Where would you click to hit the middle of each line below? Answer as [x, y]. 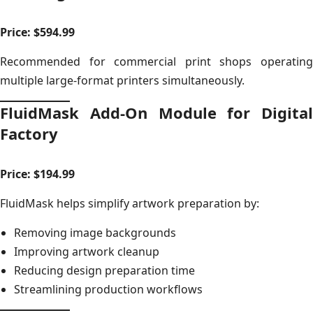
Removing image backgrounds [95, 232]
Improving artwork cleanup [87, 251]
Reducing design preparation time [104, 270]
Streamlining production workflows [108, 289]
